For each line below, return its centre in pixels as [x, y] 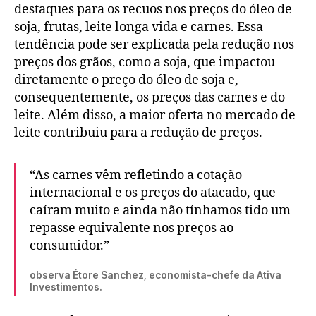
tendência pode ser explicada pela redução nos [154, 45]
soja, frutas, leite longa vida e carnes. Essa [139, 28]
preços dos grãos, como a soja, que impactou [145, 63]
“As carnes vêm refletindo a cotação [136, 176]
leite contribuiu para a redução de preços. [138, 133]
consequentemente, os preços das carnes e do [150, 98]
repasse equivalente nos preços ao [132, 229]
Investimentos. [66, 287]
